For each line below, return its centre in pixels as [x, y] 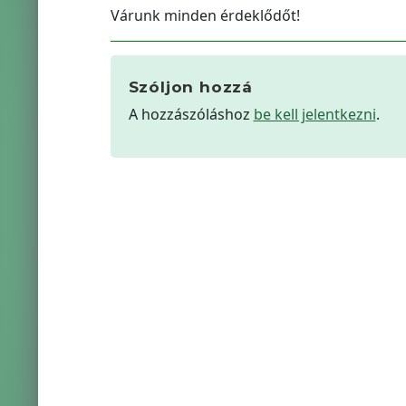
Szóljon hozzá [190, 87]
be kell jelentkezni [314, 114]
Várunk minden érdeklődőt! [205, 15]
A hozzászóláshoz [191, 114]
